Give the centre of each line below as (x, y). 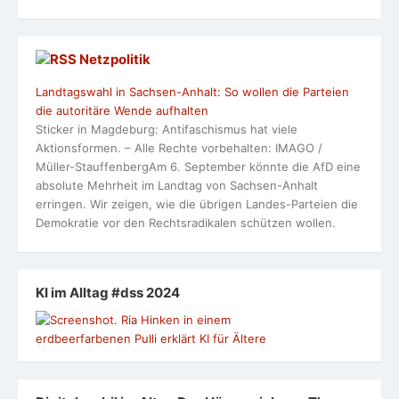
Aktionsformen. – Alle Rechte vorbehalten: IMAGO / (179, 148)
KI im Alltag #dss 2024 (108, 292)
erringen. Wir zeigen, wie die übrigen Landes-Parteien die (197, 204)
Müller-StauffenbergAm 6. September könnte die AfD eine (198, 167)
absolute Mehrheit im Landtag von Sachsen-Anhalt (177, 186)
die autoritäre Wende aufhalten (122, 111)
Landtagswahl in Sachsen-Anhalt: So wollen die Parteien (192, 92)
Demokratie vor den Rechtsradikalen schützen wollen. (186, 223)
